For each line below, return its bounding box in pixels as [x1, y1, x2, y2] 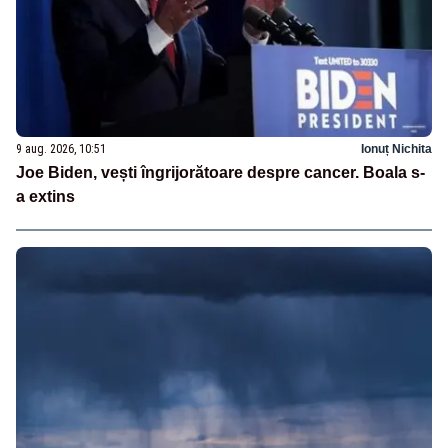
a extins [16, 188, 75, 206]
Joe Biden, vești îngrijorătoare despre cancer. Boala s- [16, 164, 425, 182]
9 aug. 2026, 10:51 [16, 142, 106, 157]
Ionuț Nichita [361, 142, 432, 157]
